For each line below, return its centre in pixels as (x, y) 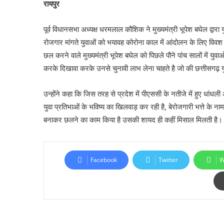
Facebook (104, 160)
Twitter (168, 160)
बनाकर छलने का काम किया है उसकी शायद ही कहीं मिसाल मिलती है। (133, 120)
